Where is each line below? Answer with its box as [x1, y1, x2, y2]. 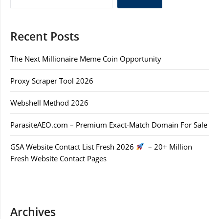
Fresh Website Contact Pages [10, 153, 107, 163]
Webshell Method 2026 [10, 97, 88, 108]
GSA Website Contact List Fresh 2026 [10, 141, 136, 152]
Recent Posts [10, 28, 79, 44]
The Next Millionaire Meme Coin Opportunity [10, 53, 161, 64]
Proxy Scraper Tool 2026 [10, 75, 93, 86]
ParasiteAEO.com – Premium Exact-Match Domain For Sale [10, 119, 207, 130]
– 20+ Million [144, 141, 193, 152]
